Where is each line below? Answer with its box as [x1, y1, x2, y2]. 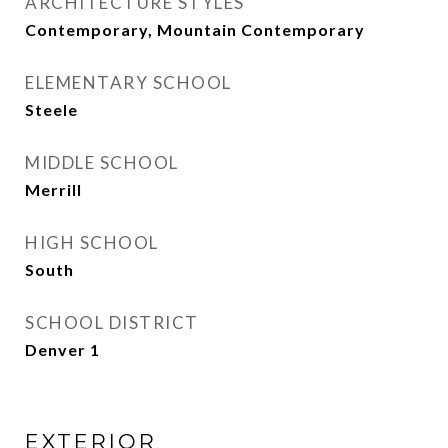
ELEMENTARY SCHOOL [25, 72, 232, 94]
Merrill [25, 180, 82, 200]
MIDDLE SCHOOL [25, 152, 179, 174]
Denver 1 [25, 340, 100, 360]
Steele [25, 100, 78, 120]
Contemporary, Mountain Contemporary [25, 20, 365, 40]
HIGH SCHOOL [25, 232, 159, 254]
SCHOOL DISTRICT [25, 312, 199, 334]
